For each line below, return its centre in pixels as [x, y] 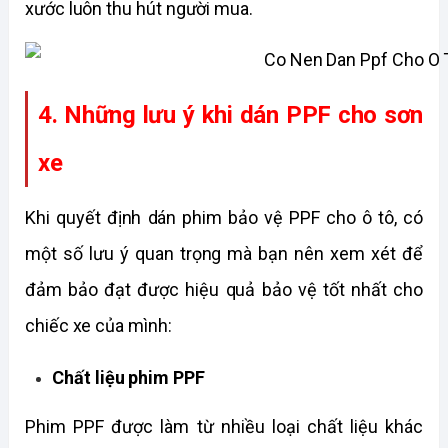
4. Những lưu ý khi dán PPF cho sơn [230, 114]
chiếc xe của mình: [98, 325]
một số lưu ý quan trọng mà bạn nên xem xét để [224, 253]
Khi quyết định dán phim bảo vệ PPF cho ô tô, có [224, 217]
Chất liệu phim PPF [128, 377]
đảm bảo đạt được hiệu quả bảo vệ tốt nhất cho [224, 289]
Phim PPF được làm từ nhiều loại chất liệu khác [224, 427]
